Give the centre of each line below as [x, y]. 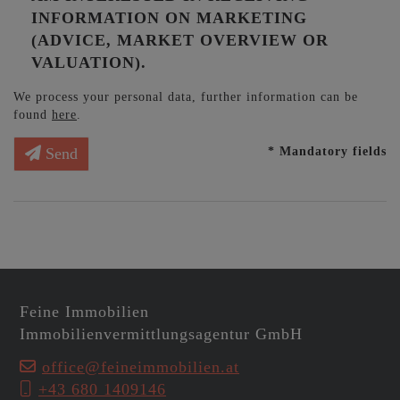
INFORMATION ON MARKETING [169, 17]
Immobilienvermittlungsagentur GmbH [161, 333]
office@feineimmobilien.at [141, 367]
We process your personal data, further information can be [186, 96]
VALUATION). [89, 62]
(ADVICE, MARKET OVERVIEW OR [180, 40]
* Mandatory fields [327, 150]
